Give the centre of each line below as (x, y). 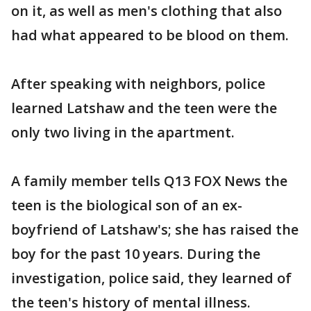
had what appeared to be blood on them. (150, 35)
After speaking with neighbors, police (138, 83)
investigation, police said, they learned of (151, 278)
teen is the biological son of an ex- (127, 205)
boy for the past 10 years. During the (136, 253)
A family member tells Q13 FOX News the (149, 180)
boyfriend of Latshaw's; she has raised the (155, 229)
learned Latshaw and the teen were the (144, 108)
